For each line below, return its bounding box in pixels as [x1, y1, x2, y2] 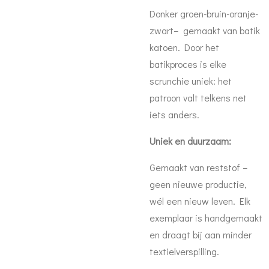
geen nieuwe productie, [150, 178, 247, 190]
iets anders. [150, 108, 199, 121]
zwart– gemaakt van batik [150, 24, 260, 37]
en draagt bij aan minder [150, 228, 252, 241]
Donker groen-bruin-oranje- [150, 7, 258, 20]
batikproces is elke [150, 58, 226, 70]
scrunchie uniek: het [150, 74, 232, 87]
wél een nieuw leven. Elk [150, 195, 250, 207]
